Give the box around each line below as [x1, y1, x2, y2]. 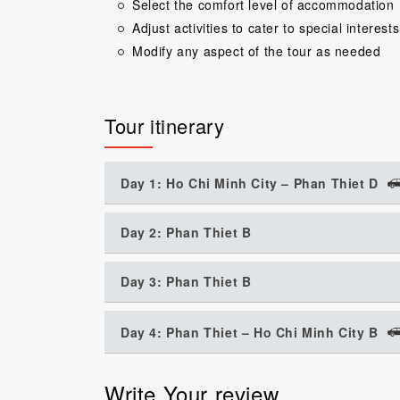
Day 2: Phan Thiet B [121, 222, 252, 241]
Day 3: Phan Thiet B [121, 271, 252, 290]
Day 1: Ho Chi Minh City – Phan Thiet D [121, 173, 379, 192]
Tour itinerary [104, 112, 225, 139]
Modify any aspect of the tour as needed [132, 42, 381, 60]
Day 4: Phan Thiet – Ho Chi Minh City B [121, 322, 379, 341]
